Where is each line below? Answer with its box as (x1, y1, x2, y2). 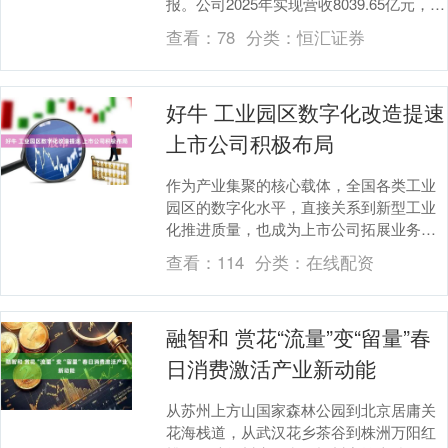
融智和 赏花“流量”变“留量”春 (166, 321, 432, 352)
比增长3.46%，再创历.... (166, 14, 329, 36)
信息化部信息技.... (166, 261, 288, 283)
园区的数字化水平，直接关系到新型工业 (166, 195, 437, 217)
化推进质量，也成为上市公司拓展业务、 (166, 217, 437, 239)
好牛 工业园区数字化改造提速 (166, 96, 446, 127)
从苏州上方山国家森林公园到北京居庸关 (166, 398, 437, 420)
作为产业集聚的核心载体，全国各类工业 (166, 173, 437, 195)
